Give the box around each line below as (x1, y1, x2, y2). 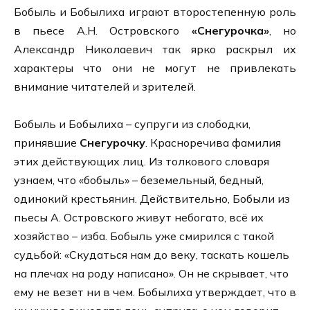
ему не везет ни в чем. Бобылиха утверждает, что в (14, 284, 296, 299)
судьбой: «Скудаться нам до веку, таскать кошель (14, 247, 289, 262)
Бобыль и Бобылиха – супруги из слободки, (14, 116, 250, 131)
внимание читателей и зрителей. (14, 79, 196, 93)
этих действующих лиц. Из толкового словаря (14, 154, 269, 168)
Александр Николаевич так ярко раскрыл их (14, 42, 296, 56)
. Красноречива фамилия (145, 135, 281, 149)
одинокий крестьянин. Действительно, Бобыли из (14, 191, 290, 206)
